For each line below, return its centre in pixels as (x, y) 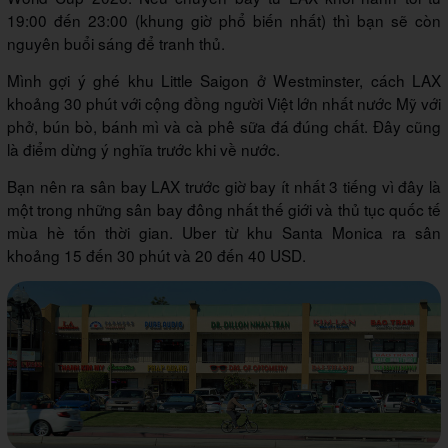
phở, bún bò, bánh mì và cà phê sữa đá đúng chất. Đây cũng (224, 126)
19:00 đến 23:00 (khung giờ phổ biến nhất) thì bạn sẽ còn (224, 20)
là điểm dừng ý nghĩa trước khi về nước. (143, 149)
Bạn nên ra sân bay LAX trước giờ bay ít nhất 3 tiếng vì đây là (224, 186)
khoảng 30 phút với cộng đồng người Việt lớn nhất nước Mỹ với (224, 103)
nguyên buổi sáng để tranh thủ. (116, 43)
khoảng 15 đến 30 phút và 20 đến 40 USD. (156, 255)
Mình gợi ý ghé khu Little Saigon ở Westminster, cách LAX (224, 80)
